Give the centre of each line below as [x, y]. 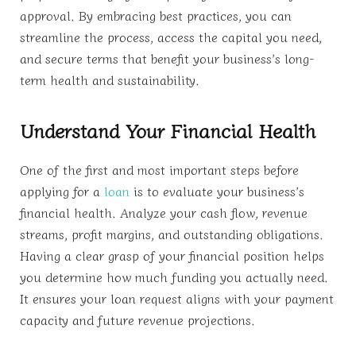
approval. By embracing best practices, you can [156, 15]
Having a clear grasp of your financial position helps [172, 255]
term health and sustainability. [110, 79]
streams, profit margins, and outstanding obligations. [172, 234]
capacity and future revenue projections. [137, 320]
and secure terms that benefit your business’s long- [167, 58]
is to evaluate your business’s [219, 191]
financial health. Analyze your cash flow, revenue [164, 213]
